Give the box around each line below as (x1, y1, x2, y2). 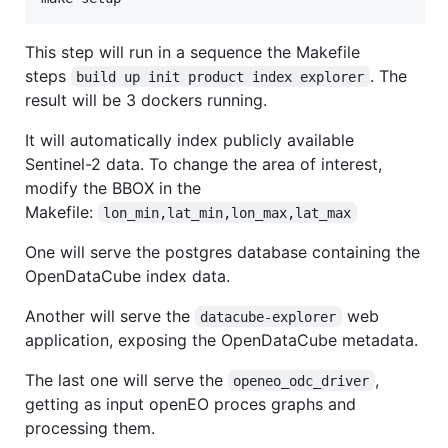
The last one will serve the (25, 369, 228, 390)
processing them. (25, 417, 155, 438)
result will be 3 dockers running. (25, 89, 267, 110)
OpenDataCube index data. (25, 265, 230, 286)
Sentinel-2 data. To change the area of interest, (25, 153, 382, 174)
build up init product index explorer (76, 68, 365, 85)
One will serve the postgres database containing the (25, 241, 420, 262)
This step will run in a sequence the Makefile (25, 41, 360, 62)
